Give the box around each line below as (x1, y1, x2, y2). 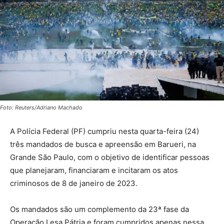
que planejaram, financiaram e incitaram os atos (10, 165, 178, 175)
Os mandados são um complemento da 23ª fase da (10, 204, 189, 214)
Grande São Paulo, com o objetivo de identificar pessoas (10, 152, 209, 162)
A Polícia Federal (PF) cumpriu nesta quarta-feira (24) (10, 126, 199, 136)
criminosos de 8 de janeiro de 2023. (10, 178, 137, 188)
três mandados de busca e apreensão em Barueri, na (10, 139, 196, 149)
